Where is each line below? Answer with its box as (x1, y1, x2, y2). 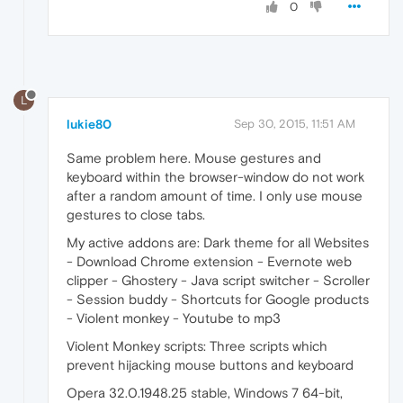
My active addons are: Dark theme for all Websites (67, 235, 369, 251)
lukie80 (67, 117, 112, 132)
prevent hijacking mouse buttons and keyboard (67, 357, 354, 373)
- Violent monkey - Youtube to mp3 (67, 310, 281, 327)
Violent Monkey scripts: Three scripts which (67, 338, 327, 354)
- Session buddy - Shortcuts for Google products (67, 291, 369, 308)
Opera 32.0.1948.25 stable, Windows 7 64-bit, (67, 385, 343, 401)
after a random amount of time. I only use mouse (67, 188, 363, 204)
